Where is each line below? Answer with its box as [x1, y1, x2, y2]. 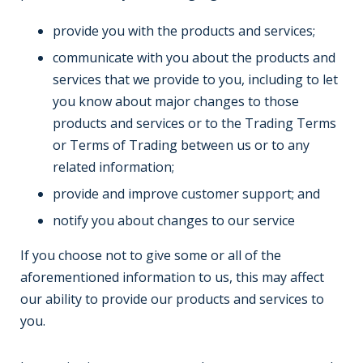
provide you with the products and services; [53, 22, 315, 40]
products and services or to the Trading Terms [53, 114, 336, 132]
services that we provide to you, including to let [53, 70, 338, 88]
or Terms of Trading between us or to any [53, 136, 310, 154]
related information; [53, 158, 174, 176]
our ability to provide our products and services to [20, 290, 324, 308]
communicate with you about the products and [53, 49, 335, 66]
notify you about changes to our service [53, 211, 295, 229]
